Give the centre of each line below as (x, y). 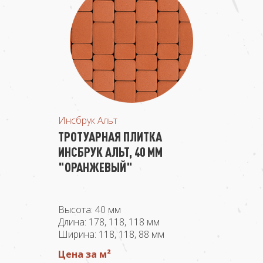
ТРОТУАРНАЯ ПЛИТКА (110, 136)
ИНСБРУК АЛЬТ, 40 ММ (110, 152)
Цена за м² (85, 254)
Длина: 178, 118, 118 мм (109, 222)
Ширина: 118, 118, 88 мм (111, 234)
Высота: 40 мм (90, 210)
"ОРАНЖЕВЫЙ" (95, 167)
